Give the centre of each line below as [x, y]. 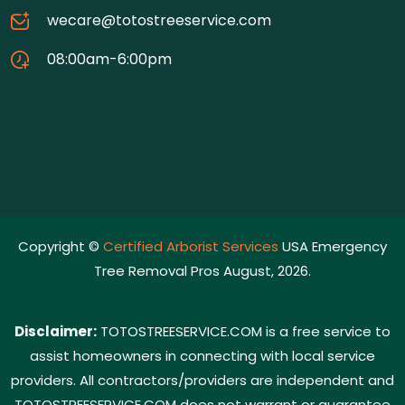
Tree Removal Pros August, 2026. [202, 271]
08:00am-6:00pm [109, 59]
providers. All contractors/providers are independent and [202, 380]
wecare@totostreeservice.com [159, 20]
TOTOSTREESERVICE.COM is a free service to [244, 331]
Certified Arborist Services [191, 246]
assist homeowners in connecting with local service [202, 356]
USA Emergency [333, 246]
